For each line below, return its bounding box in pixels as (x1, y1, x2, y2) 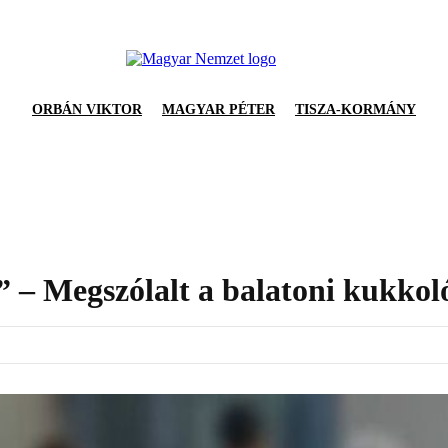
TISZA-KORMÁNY (295, 102, 416, 117)
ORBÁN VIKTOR (32, 102, 142, 117)
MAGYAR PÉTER (162, 102, 275, 117)
